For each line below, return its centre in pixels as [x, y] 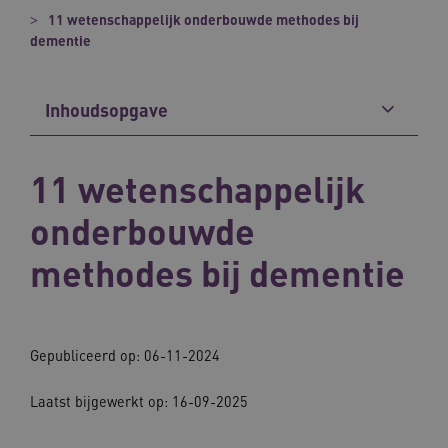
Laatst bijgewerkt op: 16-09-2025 [139, 400]
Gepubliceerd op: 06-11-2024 [125, 354]
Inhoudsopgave [106, 109]
